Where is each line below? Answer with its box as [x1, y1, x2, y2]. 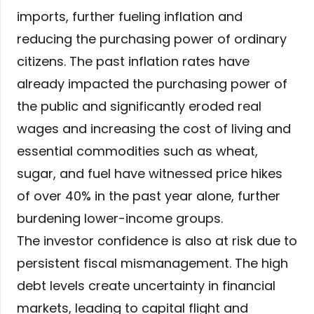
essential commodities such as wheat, [17, 142, 258, 161]
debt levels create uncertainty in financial [17, 277, 275, 295]
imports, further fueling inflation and [17, 8, 243, 26]
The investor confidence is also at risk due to [17, 232, 297, 250]
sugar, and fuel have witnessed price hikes [17, 165, 282, 183]
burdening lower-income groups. [17, 210, 223, 228]
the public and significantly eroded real [17, 97, 261, 116]
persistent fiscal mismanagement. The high [17, 254, 288, 273]
